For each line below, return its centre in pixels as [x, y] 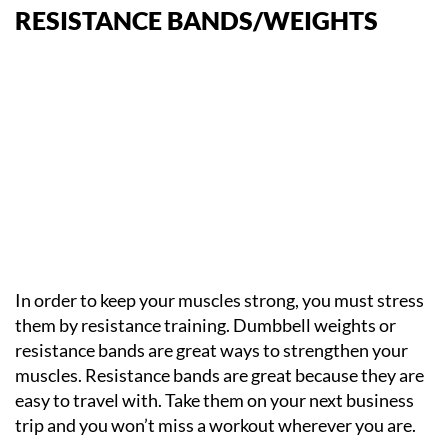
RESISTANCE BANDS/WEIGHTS [196, 20]
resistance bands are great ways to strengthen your [211, 350]
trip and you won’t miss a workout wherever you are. [215, 425]
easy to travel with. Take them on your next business [214, 400]
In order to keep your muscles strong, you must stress [219, 300]
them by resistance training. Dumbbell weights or [205, 325]
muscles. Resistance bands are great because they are [219, 375]
